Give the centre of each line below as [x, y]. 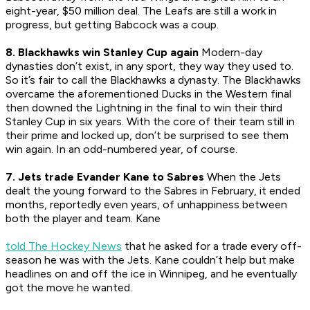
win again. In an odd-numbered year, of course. [121, 149]
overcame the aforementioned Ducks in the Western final [148, 94]
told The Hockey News [64, 246]
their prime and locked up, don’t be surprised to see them [147, 136]
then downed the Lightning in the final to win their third [144, 108]
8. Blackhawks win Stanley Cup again [102, 53]
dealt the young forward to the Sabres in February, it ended [153, 191]
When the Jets [243, 177]
